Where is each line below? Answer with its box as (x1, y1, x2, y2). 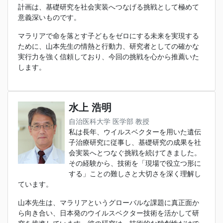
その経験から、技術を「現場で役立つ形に (69, 159, 201, 168)
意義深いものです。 (18, 13, 81, 22)
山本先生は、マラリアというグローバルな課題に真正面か (18, 199, 199, 207)
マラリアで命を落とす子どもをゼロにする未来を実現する (18, 32, 199, 40)
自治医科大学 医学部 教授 (69, 117, 149, 126)
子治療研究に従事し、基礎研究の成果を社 (69, 138, 201, 147)
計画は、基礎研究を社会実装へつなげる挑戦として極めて (18, 3, 199, 11)
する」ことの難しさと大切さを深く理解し (69, 170, 201, 178)
